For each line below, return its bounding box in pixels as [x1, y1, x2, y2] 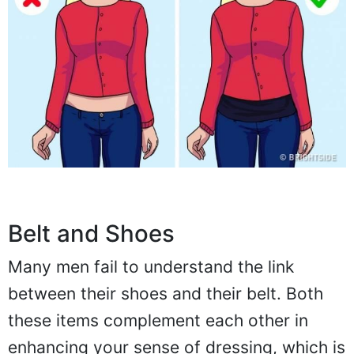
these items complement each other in [8, 310, 308, 330]
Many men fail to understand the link [8, 256, 294, 277]
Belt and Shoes [8, 219, 175, 247]
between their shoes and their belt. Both [8, 283, 323, 303]
